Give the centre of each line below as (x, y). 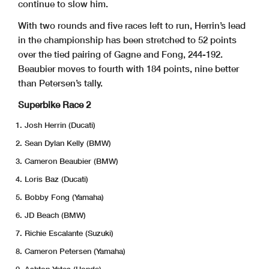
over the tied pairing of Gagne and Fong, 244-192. (120, 54)
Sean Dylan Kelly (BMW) (68, 143)
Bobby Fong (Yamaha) (64, 197)
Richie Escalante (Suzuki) (69, 233)
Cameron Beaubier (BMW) (71, 161)
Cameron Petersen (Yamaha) (75, 251)
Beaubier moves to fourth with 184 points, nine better (128, 68)
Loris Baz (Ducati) (56, 179)
